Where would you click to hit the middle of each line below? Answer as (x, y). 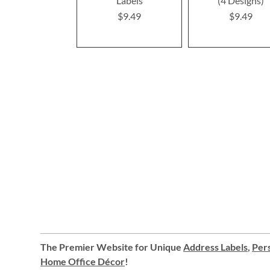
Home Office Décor (83, 261)
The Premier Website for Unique (112, 247)
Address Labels (215, 247)
